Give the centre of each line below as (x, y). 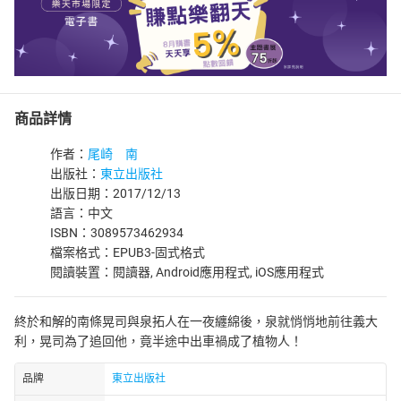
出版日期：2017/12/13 (115, 193)
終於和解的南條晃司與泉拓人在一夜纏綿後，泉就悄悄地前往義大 (196, 321)
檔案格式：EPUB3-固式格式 (128, 252)
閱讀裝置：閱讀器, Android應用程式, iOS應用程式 (187, 272)
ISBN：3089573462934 (117, 233)
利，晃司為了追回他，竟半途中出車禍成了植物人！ (158, 341)
